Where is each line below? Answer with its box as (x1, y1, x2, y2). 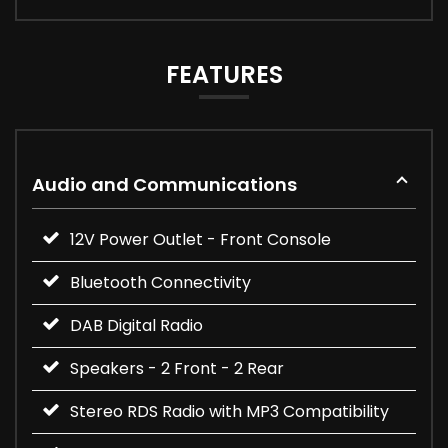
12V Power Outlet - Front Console (70, 227, 331, 251)
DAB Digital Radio (70, 313, 203, 337)
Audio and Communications (32, 171, 297, 197)
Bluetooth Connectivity (70, 270, 251, 294)
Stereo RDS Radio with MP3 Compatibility (70, 399, 389, 423)
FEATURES (165, 57, 283, 91)
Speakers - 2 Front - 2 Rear (70, 356, 284, 380)
